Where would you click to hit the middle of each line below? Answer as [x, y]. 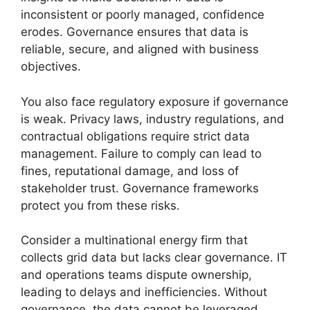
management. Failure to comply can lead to [141, 153]
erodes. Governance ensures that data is [135, 32]
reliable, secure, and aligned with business [140, 49]
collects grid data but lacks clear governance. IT [154, 257]
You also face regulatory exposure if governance [155, 101]
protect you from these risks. [100, 205]
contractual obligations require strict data [135, 136]
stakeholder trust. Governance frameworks [140, 188]
